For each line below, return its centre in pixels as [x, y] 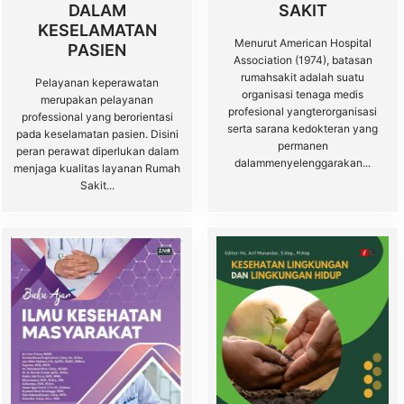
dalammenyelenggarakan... [303, 163]
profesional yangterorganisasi [303, 111]
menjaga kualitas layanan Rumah [97, 168]
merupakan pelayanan [97, 100]
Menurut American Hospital [303, 43]
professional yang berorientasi [97, 117]
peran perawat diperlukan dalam [97, 151]
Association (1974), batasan [303, 60]
